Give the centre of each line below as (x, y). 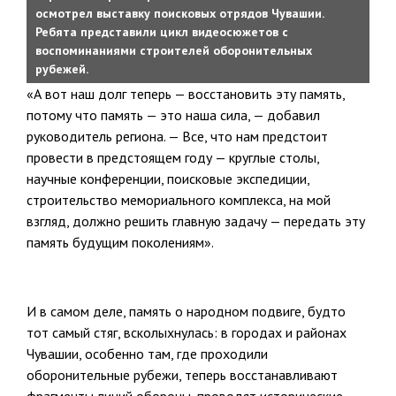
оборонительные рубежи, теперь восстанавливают (182, 374)
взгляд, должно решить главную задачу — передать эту (196, 221)
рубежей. (62, 69)
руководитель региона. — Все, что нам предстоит (177, 136)
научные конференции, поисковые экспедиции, (168, 178)
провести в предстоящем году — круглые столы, (173, 157)
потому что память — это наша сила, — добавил (173, 114)
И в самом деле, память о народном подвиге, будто (186, 311)
